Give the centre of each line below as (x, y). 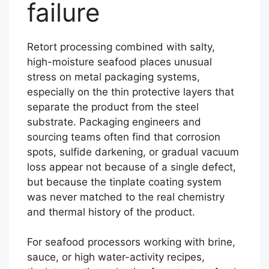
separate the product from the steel (113, 107)
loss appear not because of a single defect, (131, 167)
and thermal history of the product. (111, 212)
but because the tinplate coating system (124, 182)
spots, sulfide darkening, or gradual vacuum (133, 152)
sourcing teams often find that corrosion (124, 137)
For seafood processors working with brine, (131, 242)
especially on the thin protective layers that (131, 92)
